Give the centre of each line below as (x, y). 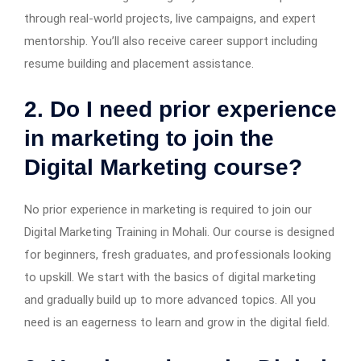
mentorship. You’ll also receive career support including (171, 41)
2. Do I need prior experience (180, 109)
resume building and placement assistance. (139, 63)
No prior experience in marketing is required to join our (168, 209)
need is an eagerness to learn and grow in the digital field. (177, 322)
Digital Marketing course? (163, 167)
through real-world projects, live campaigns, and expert (170, 18)
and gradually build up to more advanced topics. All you (170, 299)
